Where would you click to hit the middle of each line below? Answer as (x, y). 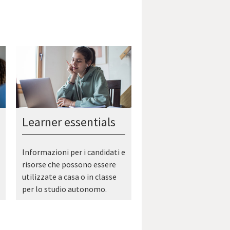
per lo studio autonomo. (64, 189)
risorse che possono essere (69, 164)
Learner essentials (69, 122)
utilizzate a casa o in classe (69, 176)
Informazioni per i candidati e (73, 152)
